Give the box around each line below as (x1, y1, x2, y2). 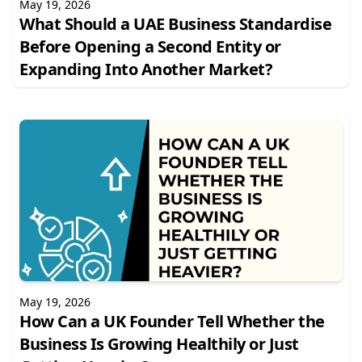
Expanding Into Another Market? (19, 58, 272, 80)
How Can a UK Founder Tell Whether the (19, 310, 325, 332)
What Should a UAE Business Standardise (19, 13, 331, 35)
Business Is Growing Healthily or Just (19, 333, 299, 355)
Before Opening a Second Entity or (19, 36, 281, 57)
